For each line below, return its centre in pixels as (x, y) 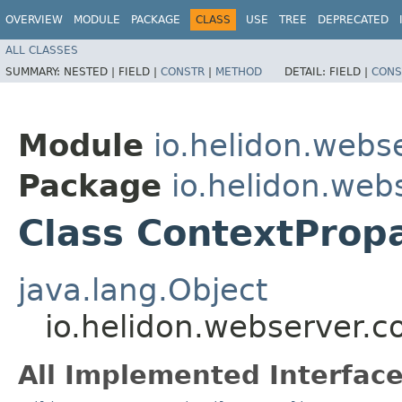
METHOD (239, 71)
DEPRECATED (353, 20)
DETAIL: (307, 71)
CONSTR (183, 71)
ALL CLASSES (42, 50)
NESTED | (91, 71)
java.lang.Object (143, 289)
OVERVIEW (34, 20)
